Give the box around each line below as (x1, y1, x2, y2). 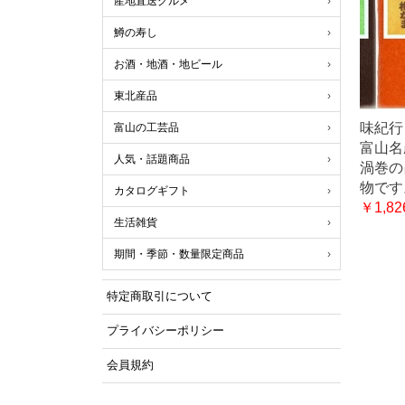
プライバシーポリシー (106, 325, 224, 337)
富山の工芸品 (113, 121, 179, 134)
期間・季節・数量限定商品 (113, 248, 244, 260)
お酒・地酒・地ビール (113, 58, 222, 71)
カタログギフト (113, 184, 190, 197)
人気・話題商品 (113, 153, 190, 165)
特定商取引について (106, 290, 212, 303)
